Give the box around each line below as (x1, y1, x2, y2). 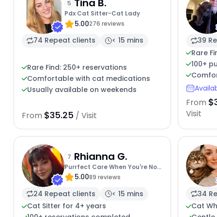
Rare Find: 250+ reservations (27, 62, 127, 72)
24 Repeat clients (33, 188, 95, 199)
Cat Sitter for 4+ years (27, 201, 106, 211)
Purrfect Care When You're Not (64, 162, 160, 171)
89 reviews (89, 172, 121, 181)
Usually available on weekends (27, 84, 137, 94)
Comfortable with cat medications (27, 73, 150, 83)
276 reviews (89, 19, 124, 28)
